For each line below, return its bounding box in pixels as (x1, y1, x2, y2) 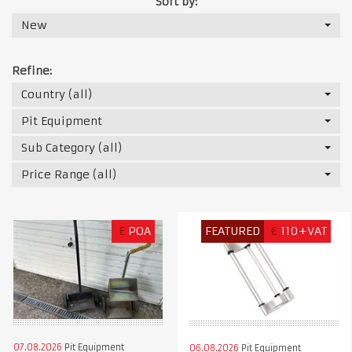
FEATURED (205, 223, 261, 238)
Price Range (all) (21, 167, 117, 181)
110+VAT (280, 223, 328, 238)
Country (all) (21, 86, 93, 101)
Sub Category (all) (21, 140, 123, 155)
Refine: (12, 63, 52, 78)
